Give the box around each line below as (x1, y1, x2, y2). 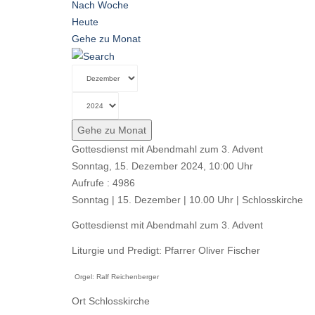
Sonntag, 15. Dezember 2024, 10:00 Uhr (72, 160, 253, 172)
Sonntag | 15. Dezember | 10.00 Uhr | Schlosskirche (72, 194, 303, 206)
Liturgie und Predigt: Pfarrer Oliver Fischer (72, 245, 260, 257)
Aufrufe (72, 177, 104, 189)
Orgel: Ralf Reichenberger (75, 273, 159, 281)
